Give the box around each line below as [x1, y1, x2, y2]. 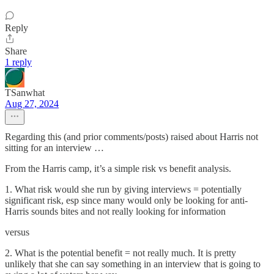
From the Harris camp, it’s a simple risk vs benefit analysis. [5, 163, 231, 174]
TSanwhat [5, 87, 45, 98]
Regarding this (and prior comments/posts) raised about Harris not [5, 131, 258, 143]
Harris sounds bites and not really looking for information [5, 206, 226, 217]
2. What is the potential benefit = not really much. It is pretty [5, 248, 236, 259]
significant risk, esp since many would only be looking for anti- [5, 195, 248, 206]
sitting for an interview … [5, 143, 104, 154]
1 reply [5, 57, 32, 68]
